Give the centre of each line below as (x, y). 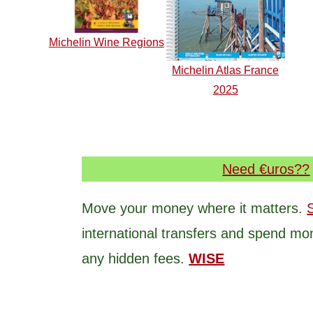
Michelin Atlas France (226, 71)
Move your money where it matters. (195, 209)
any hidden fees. (136, 259)
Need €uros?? (266, 169)
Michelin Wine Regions (106, 43)
